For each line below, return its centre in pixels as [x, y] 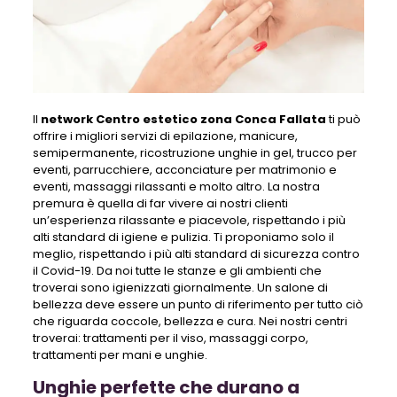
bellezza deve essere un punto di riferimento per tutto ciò [198, 304]
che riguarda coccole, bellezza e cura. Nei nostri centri [190, 321]
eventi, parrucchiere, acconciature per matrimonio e [184, 169]
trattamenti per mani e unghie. [120, 354]
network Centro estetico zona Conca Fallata [183, 119]
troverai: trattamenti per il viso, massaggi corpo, [170, 338]
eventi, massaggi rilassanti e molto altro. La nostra [176, 186]
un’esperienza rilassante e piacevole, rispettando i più [189, 220]
